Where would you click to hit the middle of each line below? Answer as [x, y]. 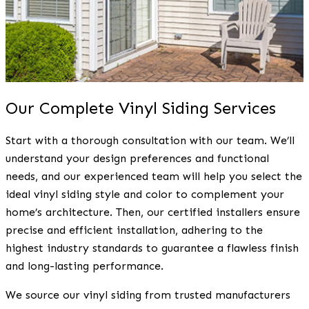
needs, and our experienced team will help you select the [154, 176]
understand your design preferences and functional [137, 158]
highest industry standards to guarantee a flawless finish [152, 248]
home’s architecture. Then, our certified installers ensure [153, 212]
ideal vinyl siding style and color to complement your [145, 194]
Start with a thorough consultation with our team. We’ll [150, 140]
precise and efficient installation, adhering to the [134, 230]
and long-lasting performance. [84, 266]
